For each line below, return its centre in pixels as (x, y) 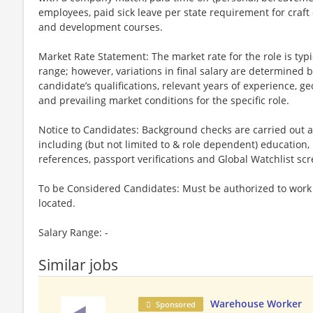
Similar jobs (78, 264)
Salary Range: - (73, 232)
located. (57, 203)
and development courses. (101, 27)
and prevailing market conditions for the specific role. (164, 100)
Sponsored (176, 304)
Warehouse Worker (256, 303)
